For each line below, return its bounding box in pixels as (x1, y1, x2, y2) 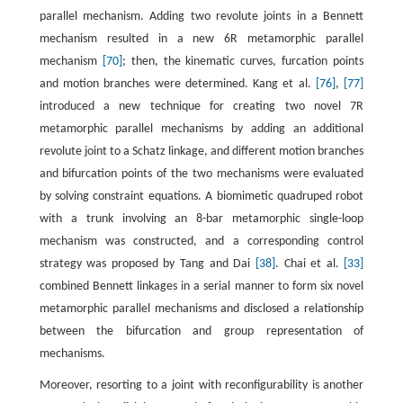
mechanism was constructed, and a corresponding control (39, 235, 364, 249)
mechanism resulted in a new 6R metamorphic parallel (39, 32, 364, 47)
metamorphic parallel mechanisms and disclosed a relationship (39, 302, 364, 317)
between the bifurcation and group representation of (39, 325, 364, 339)
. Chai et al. (274, 257, 345, 272)
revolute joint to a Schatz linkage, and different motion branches (39, 145, 364, 159)
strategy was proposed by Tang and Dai (39, 257, 255, 272)
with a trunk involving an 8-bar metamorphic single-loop (39, 212, 364, 227)
